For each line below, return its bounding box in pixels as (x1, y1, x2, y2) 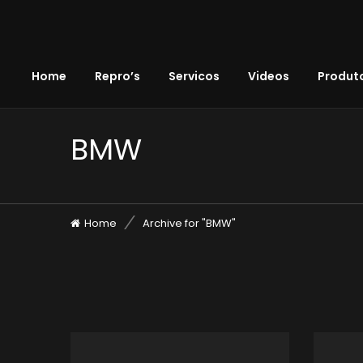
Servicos (169, 67, 220, 84)
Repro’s (95, 67, 140, 84)
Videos (248, 67, 289, 84)
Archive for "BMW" (143, 216, 236, 231)
